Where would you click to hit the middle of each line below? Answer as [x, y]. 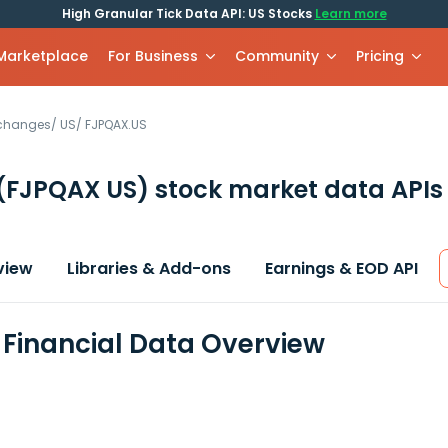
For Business [153, 56]
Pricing [380, 56]
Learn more [350, 13]
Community [277, 56]
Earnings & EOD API [341, 268]
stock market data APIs [296, 189]
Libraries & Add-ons [149, 268]
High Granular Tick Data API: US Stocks [188, 13]
